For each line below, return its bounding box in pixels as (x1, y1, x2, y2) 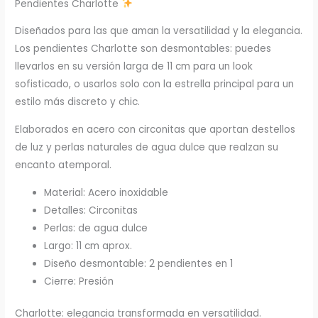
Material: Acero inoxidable (44, 185, 169, 199)
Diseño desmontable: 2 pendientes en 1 (44, 256, 234, 270)
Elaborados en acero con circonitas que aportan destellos (15, 122, 296, 136)
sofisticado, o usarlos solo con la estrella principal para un (15, 77, 295, 92)
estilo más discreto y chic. (15, 95, 141, 109)
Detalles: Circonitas (44, 203, 138, 217)
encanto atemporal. (15, 158, 112, 172)
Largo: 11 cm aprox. (44, 238, 133, 253)
